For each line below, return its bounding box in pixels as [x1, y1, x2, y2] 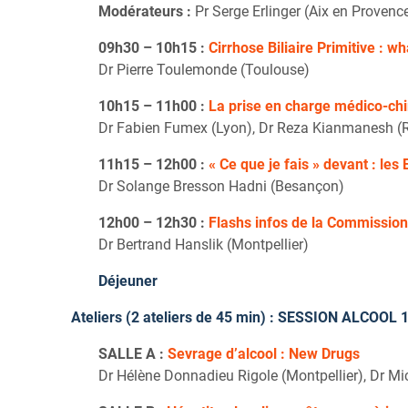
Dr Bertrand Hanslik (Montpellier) [98, 235, 309, 253]
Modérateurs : [98, 2, 191, 20]
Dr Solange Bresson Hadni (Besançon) [98, 177, 344, 195]
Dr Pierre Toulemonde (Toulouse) [98, 60, 310, 78]
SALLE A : [98, 344, 168, 362]
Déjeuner [98, 271, 158, 290]
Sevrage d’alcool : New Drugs [168, 344, 360, 362]
